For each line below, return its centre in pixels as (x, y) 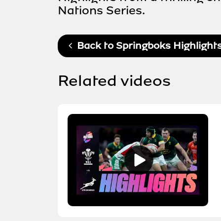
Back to (94, 45)
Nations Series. (101, 11)
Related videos (114, 81)
